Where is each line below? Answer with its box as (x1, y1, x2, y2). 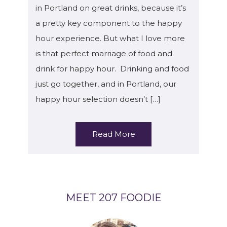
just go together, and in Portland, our (35, 79, 176, 89)
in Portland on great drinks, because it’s (35, 3, 186, 13)
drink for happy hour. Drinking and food (35, 64, 189, 73)
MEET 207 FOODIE (65, 192, 162, 204)
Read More (92, 129, 135, 139)
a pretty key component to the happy (35, 18, 182, 28)
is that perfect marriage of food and (35, 49, 172, 58)
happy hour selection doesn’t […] (35, 94, 161, 104)
